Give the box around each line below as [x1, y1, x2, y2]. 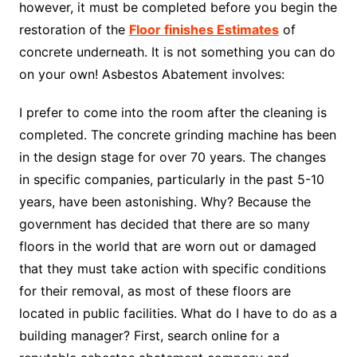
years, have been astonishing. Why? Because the [18, 194, 311, 210]
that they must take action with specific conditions [18, 261, 326, 277]
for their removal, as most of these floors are [18, 283, 291, 300]
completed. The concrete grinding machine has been [18, 127, 336, 143]
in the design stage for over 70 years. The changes [18, 149, 326, 166]
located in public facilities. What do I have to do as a [18, 305, 337, 322]
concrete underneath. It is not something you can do [18, 44, 335, 61]
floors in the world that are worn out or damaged [18, 238, 316, 255]
